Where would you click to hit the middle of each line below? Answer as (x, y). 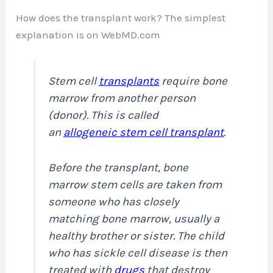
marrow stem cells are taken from (135, 184)
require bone (193, 81)
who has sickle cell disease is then (138, 253)
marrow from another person (122, 98)
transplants (129, 81)
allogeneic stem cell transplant (144, 132)
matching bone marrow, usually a (134, 218)
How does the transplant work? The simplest (121, 17)
